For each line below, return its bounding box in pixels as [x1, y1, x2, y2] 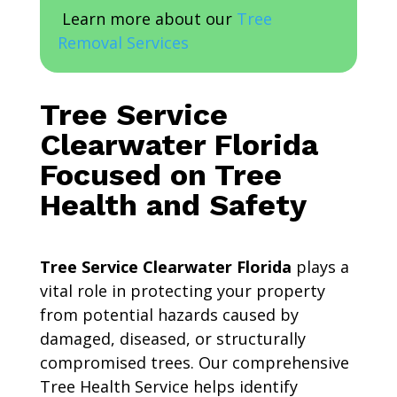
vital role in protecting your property [39, 280, 325, 302]
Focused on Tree [39, 157, 282, 193]
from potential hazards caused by [39, 304, 299, 326]
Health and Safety [39, 187, 307, 223]
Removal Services [57, 32, 189, 54]
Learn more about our [57, 8, 237, 30]
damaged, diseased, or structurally [39, 328, 306, 350]
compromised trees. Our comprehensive [39, 352, 349, 374]
